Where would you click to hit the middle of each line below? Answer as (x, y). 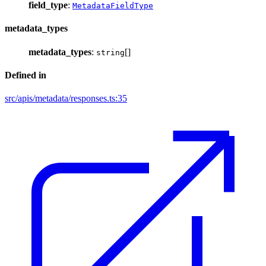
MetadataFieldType (113, 6)
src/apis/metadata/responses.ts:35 (66, 99)
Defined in (26, 75)
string (110, 52)
